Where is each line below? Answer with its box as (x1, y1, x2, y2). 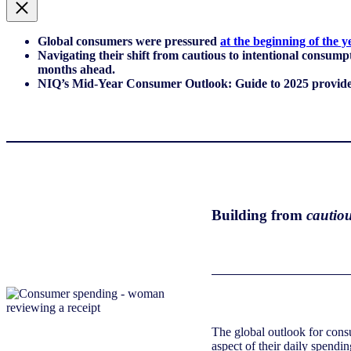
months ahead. (38, 62, 115, 76)
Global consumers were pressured (38, 34, 220, 48)
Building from (211, 207, 306, 224)
